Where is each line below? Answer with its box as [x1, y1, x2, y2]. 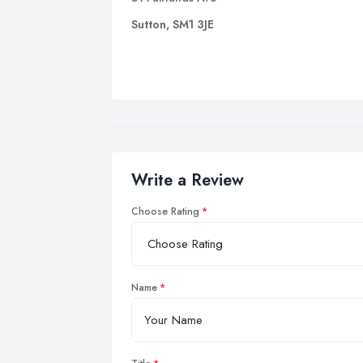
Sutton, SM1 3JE [131, 15, 214, 32]
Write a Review [131, 169, 244, 192]
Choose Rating [131, 204, 199, 219]
